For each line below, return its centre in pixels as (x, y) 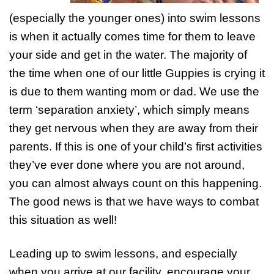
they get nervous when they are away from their (134, 128)
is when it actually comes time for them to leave (132, 36)
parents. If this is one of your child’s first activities (136, 146)
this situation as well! (63, 220)
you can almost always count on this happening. (135, 183)
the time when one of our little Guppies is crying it (137, 73)
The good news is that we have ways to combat (134, 202)
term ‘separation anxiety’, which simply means (129, 110)
